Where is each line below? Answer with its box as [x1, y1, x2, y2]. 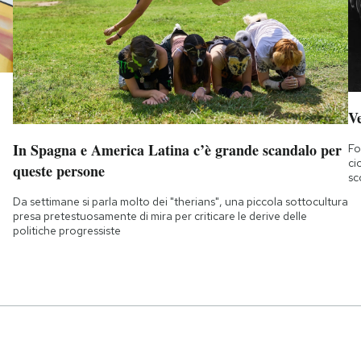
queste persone [12, 160, 105, 182]
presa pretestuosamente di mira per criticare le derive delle [12, 209, 307, 224]
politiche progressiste [12, 223, 121, 239]
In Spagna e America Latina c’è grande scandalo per [12, 139, 342, 161]
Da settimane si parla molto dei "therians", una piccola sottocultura [12, 194, 348, 210]
